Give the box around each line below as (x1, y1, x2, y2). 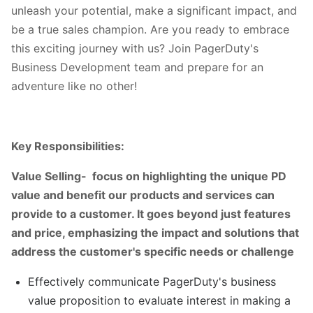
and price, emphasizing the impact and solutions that (11, 225, 299, 240)
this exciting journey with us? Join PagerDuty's (11, 41, 259, 55)
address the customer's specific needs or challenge (11, 244, 294, 259)
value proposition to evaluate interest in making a (28, 293, 291, 307)
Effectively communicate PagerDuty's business (28, 274, 276, 289)
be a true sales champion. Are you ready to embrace (11, 22, 289, 36)
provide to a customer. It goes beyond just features (11, 206, 291, 221)
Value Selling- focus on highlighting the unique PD (11, 168, 286, 183)
